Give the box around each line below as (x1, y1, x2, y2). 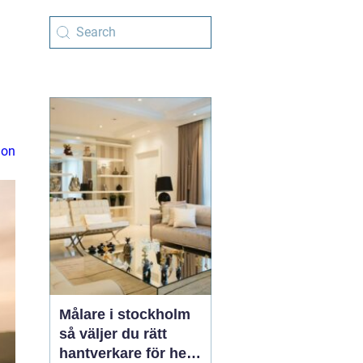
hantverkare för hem (59, 345, 199, 361)
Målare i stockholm (59, 306, 190, 322)
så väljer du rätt (59, 326, 167, 342)
